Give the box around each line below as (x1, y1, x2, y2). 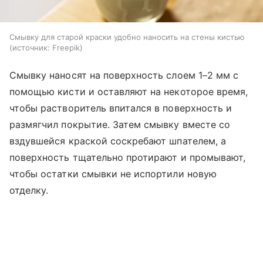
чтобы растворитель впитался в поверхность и (9, 102, 232, 114)
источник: (12, 42, 50, 52)
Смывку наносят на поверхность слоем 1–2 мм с (9, 69, 239, 81)
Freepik (52, 42, 80, 52)
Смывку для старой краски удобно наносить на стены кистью (9, 32, 245, 42)
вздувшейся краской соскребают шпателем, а (9, 134, 226, 147)
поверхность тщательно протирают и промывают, (9, 151, 246, 163)
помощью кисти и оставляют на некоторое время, (9, 85, 248, 97)
